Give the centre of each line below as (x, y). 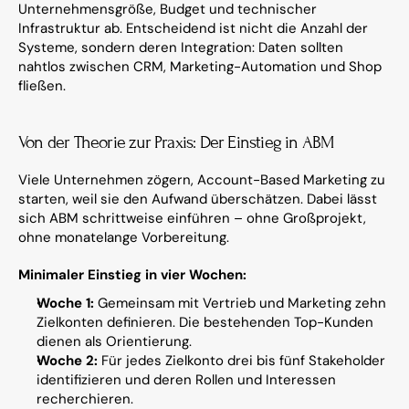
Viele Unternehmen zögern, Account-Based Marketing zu (202, 180)
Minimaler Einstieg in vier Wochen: (132, 275)
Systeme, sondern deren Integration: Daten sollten (181, 47)
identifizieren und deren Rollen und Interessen (186, 380)
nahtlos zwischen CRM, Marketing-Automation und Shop (200, 67)
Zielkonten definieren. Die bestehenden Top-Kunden (205, 322)
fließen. (42, 86)
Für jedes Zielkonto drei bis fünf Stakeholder (241, 361)
